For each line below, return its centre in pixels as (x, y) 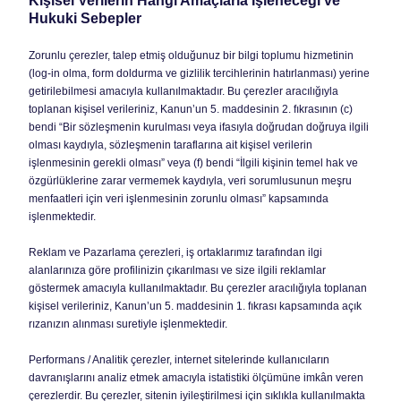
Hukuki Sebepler (85, 18)
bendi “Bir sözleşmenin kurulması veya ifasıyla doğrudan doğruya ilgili (199, 127)
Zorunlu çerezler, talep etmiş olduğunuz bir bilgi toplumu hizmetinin (191, 55)
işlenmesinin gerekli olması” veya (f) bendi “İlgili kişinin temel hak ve (193, 163)
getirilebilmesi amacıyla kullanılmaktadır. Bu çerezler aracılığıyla (183, 91)
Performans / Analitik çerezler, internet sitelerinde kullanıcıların (179, 360)
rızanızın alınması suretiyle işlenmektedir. (128, 324)
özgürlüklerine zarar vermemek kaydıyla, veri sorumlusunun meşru (190, 181)
